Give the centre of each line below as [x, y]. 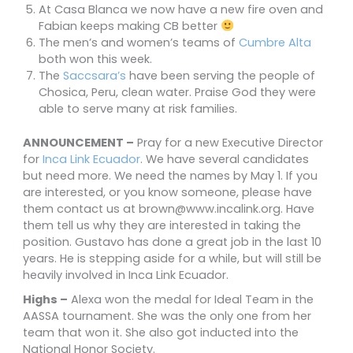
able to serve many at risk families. [138, 109]
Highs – [45, 299]
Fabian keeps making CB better [130, 26]
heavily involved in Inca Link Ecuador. [126, 275]
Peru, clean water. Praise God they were [204, 92]
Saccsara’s [95, 76]
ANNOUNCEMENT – [78, 142]
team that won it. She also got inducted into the [161, 332]
